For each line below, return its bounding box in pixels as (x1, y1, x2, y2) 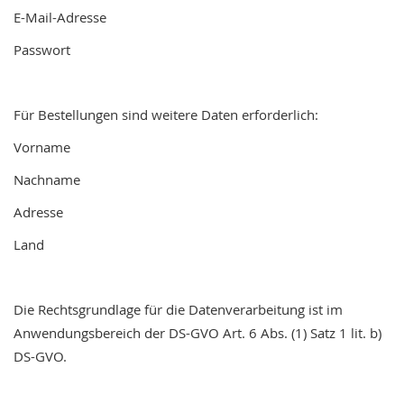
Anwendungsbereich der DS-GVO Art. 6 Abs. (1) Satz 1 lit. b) (14, 324, 381, 342)
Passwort (14, 41, 70, 59)
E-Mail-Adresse (14, 8, 106, 26)
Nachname (14, 170, 80, 188)
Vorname (14, 138, 70, 156)
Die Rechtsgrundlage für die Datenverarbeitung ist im (14, 300, 343, 318)
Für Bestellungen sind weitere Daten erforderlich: (14, 106, 318, 124)
